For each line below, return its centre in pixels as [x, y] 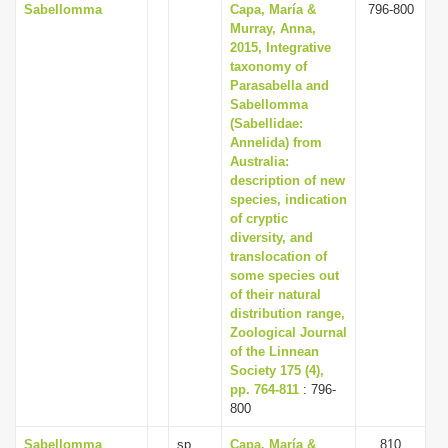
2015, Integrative [280, 47]
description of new [287, 180]
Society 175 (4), [277, 370]
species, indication [288, 199]
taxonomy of [268, 66]
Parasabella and [279, 85]
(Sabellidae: [266, 123]
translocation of [278, 256]
